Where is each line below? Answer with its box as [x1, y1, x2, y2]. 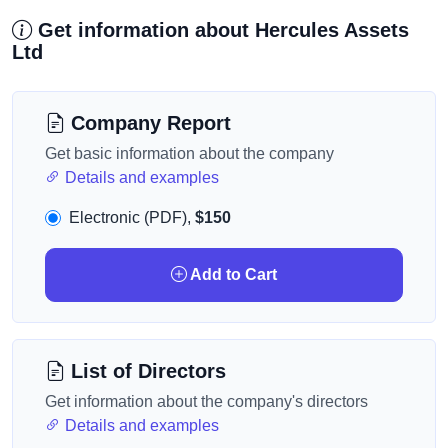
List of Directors [65, 360, 226, 382]
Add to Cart [187, 266, 277, 283]
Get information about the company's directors [45, 393, 368, 410]
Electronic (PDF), [69, 209, 195, 226]
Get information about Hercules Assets [32, 19, 409, 41]
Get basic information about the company [45, 145, 334, 162]
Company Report [65, 112, 231, 134]
